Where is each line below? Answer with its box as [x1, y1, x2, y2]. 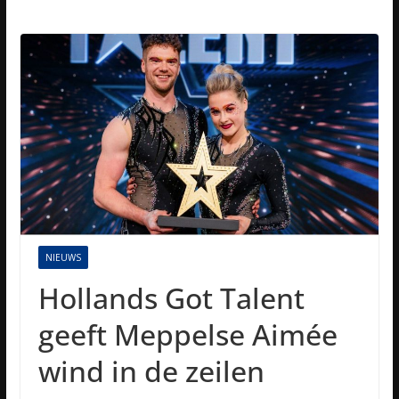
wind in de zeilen [37, 352, 265, 391]
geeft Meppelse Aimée [37, 315, 338, 354]
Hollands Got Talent [37, 279, 305, 318]
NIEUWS [45, 251, 81, 265]
